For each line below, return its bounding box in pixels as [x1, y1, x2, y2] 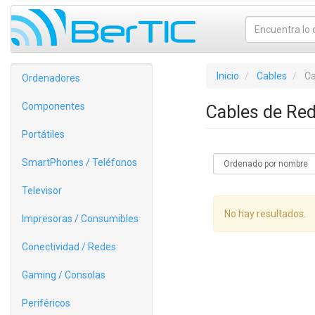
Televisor [22, 185, 62, 196]
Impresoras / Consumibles [22, 213, 139, 224]
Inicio [216, 70, 239, 82]
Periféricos [22, 297, 70, 309]
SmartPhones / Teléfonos [22, 157, 137, 168]
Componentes [22, 101, 85, 112]
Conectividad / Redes [22, 241, 116, 252]
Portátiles [22, 129, 65, 140]
